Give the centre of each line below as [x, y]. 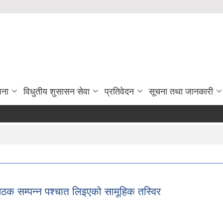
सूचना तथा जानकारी [181, 92]
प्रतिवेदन [119, 92]
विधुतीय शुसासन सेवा [56, 92]
